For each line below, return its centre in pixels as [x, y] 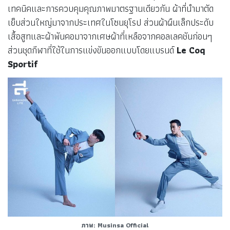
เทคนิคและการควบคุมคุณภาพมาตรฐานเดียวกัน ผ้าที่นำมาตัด [111, 9]
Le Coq [190, 50]
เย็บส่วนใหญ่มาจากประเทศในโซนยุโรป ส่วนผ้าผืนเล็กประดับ [111, 23]
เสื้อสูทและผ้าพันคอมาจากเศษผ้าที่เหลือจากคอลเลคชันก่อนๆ [110, 36]
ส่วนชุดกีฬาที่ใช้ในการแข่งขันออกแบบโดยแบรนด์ [91, 50]
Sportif [23, 64]
